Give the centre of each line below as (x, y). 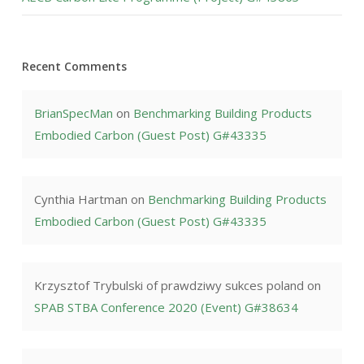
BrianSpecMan (73, 113)
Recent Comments (74, 66)
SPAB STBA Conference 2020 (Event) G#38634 (166, 307)
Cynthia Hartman (80, 199)
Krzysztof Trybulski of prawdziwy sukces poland (169, 285)
